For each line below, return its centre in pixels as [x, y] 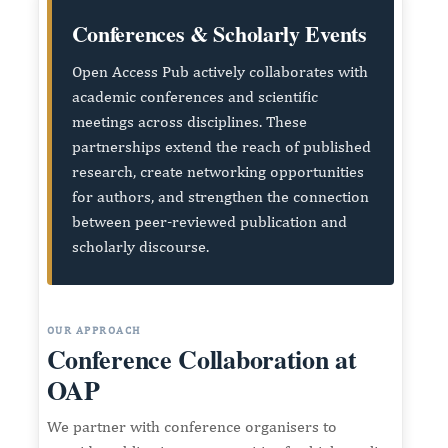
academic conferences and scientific [194, 96]
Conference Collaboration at [201, 358]
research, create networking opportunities [217, 171]
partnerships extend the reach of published [221, 146]
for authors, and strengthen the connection [220, 196]
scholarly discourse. [140, 246]
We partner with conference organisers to [191, 426]
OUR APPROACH [94, 329]
